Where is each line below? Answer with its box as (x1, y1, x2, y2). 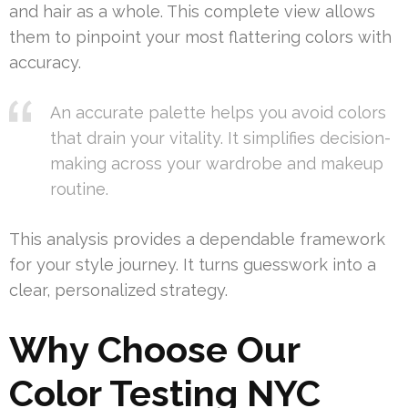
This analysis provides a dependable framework (9, 229, 385, 249)
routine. (50, 178, 108, 199)
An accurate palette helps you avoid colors (50, 102, 386, 122)
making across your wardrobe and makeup (50, 153, 383, 173)
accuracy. (9, 52, 81, 72)
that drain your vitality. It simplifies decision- (50, 127, 391, 148)
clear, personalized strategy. (9, 280, 228, 300)
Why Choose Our (9, 327, 300, 371)
